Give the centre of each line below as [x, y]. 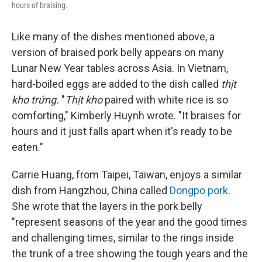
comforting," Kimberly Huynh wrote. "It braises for [126, 115]
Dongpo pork [199, 190]
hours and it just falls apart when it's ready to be [122, 131]
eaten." [27, 147]
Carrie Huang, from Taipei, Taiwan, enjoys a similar [127, 174]
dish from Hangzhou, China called [91, 190]
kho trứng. [37, 99]
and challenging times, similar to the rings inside [123, 237]
